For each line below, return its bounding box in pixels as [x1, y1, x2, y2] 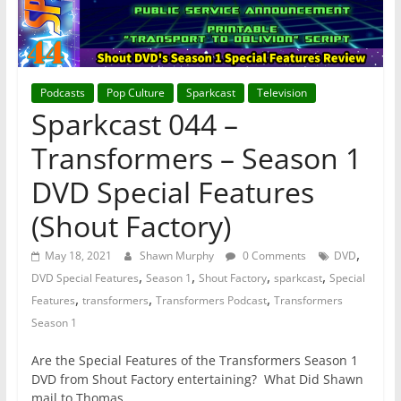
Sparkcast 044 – [30, 105, 238, 144]
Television [256, 85, 307, 101]
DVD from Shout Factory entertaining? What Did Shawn [30, 371, 363, 388]
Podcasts [39, 85, 85, 101]
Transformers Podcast [155, 293, 267, 309]
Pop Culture [106, 85, 165, 101]
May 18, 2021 [44, 248, 112, 264]
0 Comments [239, 248, 306, 264]
